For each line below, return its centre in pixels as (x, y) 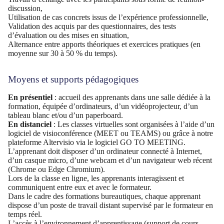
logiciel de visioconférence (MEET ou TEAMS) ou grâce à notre (110, 133)
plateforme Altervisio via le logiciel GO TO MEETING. (97, 142)
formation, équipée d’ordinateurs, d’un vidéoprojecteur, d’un (103, 106)
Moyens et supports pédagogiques (73, 79)
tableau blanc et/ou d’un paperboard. (65, 115)
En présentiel (31, 97)
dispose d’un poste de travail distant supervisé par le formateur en (110, 205)
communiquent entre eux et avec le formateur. (80, 187)
